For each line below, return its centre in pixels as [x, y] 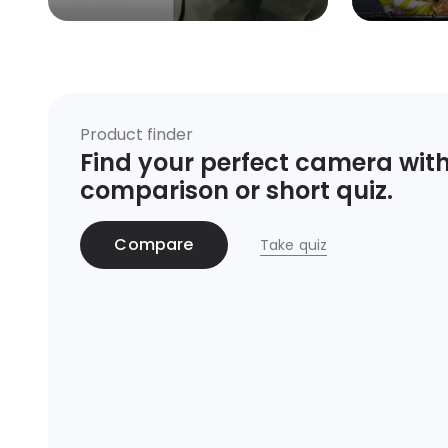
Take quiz [294, 244]
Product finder [136, 135]
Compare [154, 245]
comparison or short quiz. [236, 191]
